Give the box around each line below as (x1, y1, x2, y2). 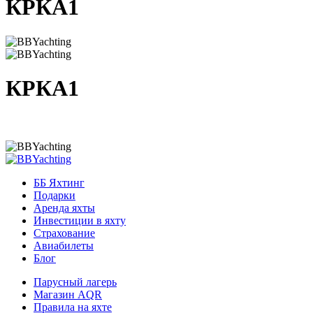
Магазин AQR (34, 288, 102, 300)
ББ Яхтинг (34, 176, 85, 189)
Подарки (34, 189, 75, 201)
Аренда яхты (34, 201, 95, 214)
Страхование (34, 226, 95, 239)
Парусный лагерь (34, 275, 117, 288)
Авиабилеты (34, 239, 94, 252)
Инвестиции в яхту (34, 214, 126, 226)
